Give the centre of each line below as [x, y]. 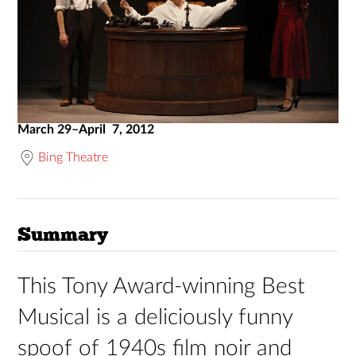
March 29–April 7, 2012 [86, 130]
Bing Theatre [74, 157]
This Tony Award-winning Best [162, 286]
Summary [63, 234]
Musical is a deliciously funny [155, 317]
